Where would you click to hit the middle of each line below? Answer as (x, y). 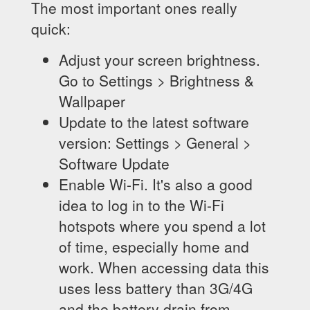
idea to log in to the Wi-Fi (142, 205)
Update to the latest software (154, 122)
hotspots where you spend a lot (162, 226)
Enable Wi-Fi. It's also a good (156, 184)
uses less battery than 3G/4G (156, 288)
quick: (51, 28)
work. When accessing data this (164, 267)
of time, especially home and (154, 246)
